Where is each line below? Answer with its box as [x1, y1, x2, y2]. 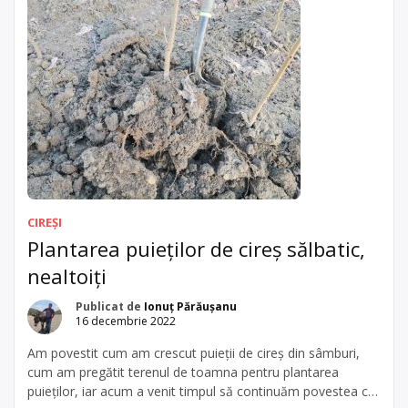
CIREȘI [27, 213, 62, 230]
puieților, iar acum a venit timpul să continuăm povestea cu [27, 382, 375, 400]
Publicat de [76, 298, 144, 314]
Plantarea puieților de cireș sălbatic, [27, 234, 365, 262]
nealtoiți [27, 261, 107, 290]
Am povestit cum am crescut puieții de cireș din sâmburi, [27, 343, 360, 362]
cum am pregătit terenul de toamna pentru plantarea [27, 362, 339, 381]
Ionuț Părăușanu [144, 298, 237, 314]
